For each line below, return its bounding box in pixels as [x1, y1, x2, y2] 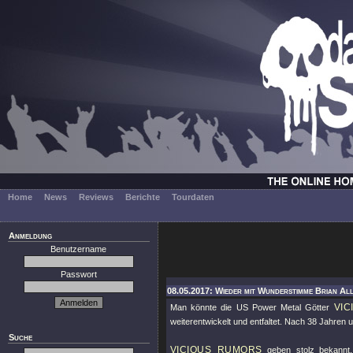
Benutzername [50, 244, 107, 254]
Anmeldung [9, 231, 52, 240]
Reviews [79, 192, 113, 202]
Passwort [61, 269, 97, 279]
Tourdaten [172, 192, 214, 202]
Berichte [125, 192, 160, 202]
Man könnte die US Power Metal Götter [170, 303, 334, 312]
